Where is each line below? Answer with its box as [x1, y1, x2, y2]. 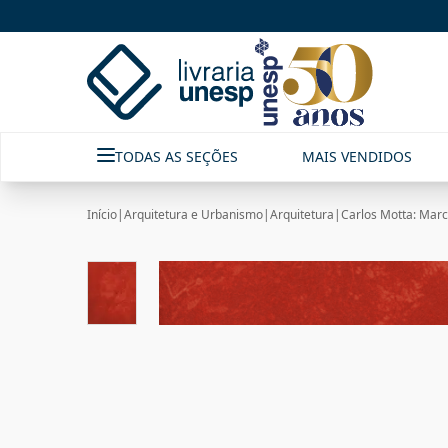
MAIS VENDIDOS [302, 147, 413, 166]
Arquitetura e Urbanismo [124, 206, 263, 223]
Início [87, 206, 117, 223]
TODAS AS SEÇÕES [115, 147, 238, 166]
